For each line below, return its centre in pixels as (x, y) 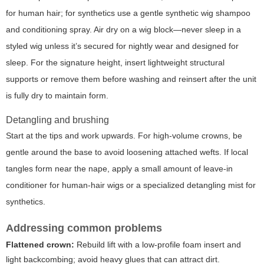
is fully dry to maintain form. (57, 95)
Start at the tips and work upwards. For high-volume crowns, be (124, 135)
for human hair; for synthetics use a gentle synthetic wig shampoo (128, 13)
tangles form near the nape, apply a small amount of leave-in (119, 168)
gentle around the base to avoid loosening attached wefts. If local (127, 152)
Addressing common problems (84, 228)
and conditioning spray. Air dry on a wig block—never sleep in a (123, 29)
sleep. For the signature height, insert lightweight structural (115, 62)
